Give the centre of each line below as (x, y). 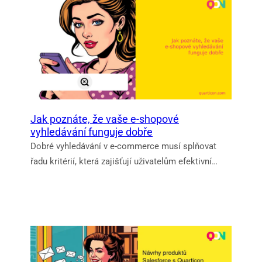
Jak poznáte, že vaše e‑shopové (105, 119)
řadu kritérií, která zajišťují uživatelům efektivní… (124, 162)
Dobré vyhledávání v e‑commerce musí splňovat (123, 146)
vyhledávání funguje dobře (92, 132)
